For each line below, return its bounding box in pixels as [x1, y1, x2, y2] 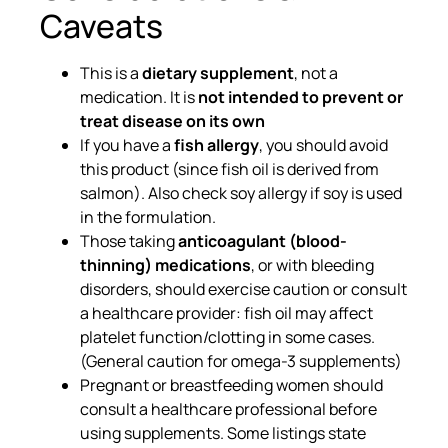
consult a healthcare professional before [80, 397, 377, 420]
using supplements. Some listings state [80, 421, 366, 444]
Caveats [40, 3, 163, 48]
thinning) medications [80, 253, 251, 276]
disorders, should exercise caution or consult [80, 277, 407, 300]
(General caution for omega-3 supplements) [80, 349, 402, 372]
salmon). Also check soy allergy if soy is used [80, 181, 402, 204]
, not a [294, 61, 338, 84]
